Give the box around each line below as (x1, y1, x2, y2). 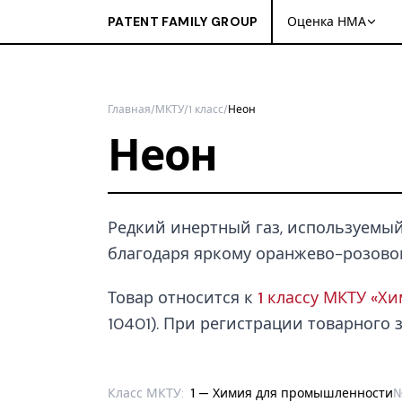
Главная (108, 102, 151, 117)
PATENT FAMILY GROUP (108, 13, 258, 30)
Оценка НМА (287, 13, 366, 30)
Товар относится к (108, 287, 258, 309)
